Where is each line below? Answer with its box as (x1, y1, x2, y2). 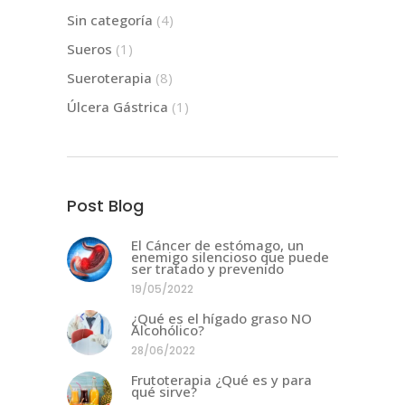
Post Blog (67, 194, 144, 218)
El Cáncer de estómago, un (131, 236, 304, 255)
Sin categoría (67, 11, 153, 30)
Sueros (67, 40, 112, 59)
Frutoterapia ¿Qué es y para (131, 371, 312, 390)
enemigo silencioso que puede (131, 248, 329, 267)
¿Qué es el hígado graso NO (131, 309, 312, 328)
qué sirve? (131, 382, 197, 401)
